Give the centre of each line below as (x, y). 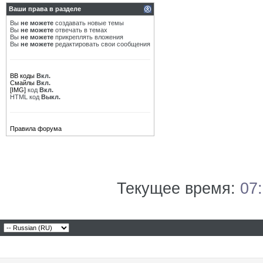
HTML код (26, 97)
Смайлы (22, 83)
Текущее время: (178, 188)
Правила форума (36, 129)
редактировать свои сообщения (102, 44)
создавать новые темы (89, 23)
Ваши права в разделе (45, 9)
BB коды (22, 76)
